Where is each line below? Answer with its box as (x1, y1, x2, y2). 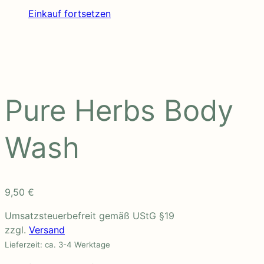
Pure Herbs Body (5, 93, 233, 128)
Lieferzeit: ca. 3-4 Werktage (5, 240, 110, 250)
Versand (29, 224, 65, 236)
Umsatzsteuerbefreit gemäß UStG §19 (5, 210, 174, 222)
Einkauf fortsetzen (28, 7, 111, 19)
